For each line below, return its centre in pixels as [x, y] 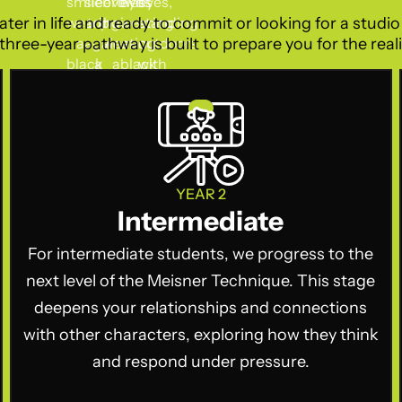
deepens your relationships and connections [201, 308]
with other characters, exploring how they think [201, 335]
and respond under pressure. [201, 362]
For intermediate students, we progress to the [201, 254]
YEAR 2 [201, 194]
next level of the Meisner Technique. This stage [201, 281]
